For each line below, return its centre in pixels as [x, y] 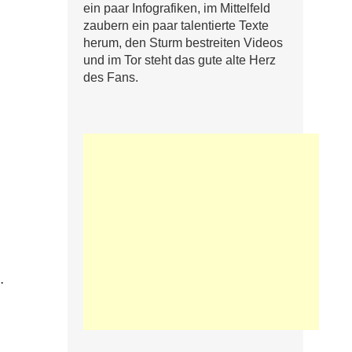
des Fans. [111, 77]
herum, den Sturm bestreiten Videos [183, 43]
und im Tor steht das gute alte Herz [180, 60]
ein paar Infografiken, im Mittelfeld [177, 8]
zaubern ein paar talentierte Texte [176, 26]
